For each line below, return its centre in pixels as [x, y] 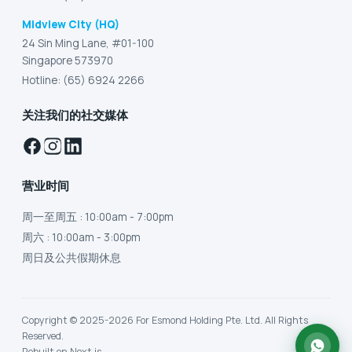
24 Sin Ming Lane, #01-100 [88, 43]
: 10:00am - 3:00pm [92, 237]
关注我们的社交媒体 [75, 115]
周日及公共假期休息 [71, 257]
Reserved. [43, 335]
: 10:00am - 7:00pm [125, 216]
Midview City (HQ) [71, 24]
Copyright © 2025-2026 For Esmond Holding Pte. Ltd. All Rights [165, 320]
